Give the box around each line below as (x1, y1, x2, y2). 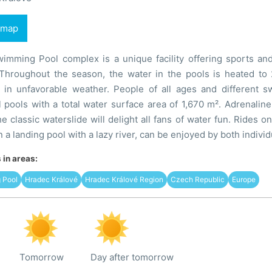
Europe (231, 174, 256, 184)
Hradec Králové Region (84, 174, 163, 184)
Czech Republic (170, 174, 225, 184)
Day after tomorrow (90, 251, 174, 263)
